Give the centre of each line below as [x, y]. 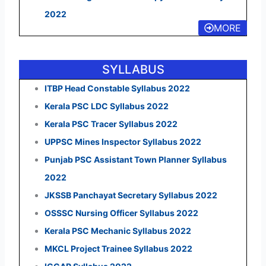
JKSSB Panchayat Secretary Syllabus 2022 [131, 195]
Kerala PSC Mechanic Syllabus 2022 [118, 231]
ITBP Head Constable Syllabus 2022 [117, 88]
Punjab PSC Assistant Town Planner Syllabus [135, 160]
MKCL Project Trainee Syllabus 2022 [118, 249]
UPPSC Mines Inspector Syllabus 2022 [123, 142]
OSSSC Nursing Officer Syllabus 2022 [121, 213]
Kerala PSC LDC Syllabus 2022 [106, 106]
